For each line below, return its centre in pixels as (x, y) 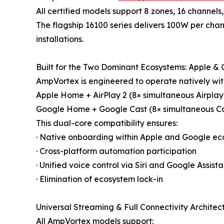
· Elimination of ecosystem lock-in (99, 179)
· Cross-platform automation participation (116, 151)
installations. (60, 39)
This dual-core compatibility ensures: (107, 123)
